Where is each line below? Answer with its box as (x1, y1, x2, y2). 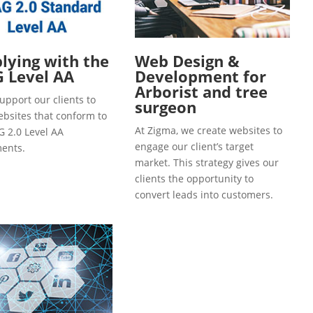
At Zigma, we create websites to (135, 123, 282, 137)
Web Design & (135, 50, 240, 71)
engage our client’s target (135, 139, 254, 153)
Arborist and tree (135, 80, 268, 102)
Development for (135, 65, 266, 87)
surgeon (135, 96, 196, 117)
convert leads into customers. (135, 187, 273, 201)
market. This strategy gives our (135, 155, 279, 169)
